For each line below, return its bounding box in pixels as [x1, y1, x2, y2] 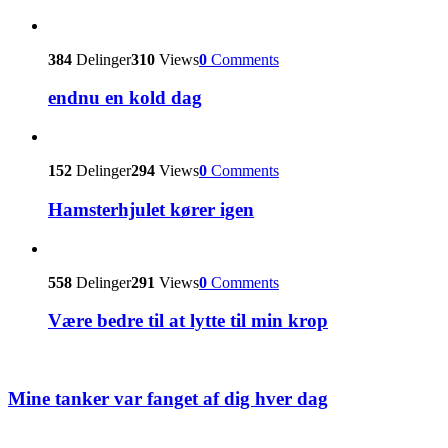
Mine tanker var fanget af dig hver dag [8, 387, 328, 409]
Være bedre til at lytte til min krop [48, 310, 328, 332]
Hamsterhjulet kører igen [48, 198, 254, 220]
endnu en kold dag [48, 87, 202, 109]
